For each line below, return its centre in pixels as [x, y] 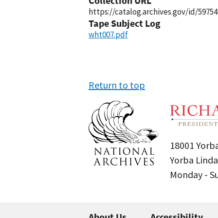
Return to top [117, 85]
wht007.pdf [108, 35]
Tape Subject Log [125, 23]
